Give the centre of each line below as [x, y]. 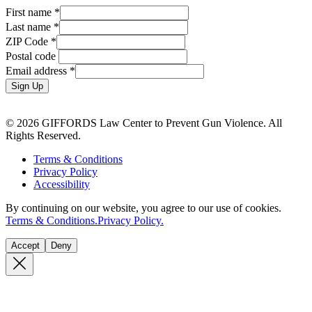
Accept [25, 246]
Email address [38, 71]
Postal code [32, 56]
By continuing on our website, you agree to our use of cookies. [143, 208]
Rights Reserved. [43, 136]
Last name [30, 27]
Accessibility [62, 185]
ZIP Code [28, 42]
